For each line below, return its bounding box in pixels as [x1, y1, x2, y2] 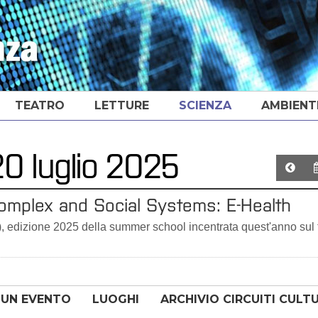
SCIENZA [179, 99, 231, 112]
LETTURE [94, 99, 149, 112]
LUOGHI [92, 292, 139, 306]
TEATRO [15, 99, 65, 112]
